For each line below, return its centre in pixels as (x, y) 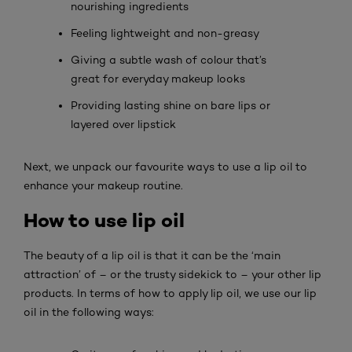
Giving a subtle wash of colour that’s (169, 59)
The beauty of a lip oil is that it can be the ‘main (152, 255)
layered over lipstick (123, 124)
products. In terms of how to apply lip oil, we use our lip (170, 293)
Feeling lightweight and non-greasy (165, 33)
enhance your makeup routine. (103, 185)
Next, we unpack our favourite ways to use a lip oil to (165, 166)
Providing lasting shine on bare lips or (170, 105)
